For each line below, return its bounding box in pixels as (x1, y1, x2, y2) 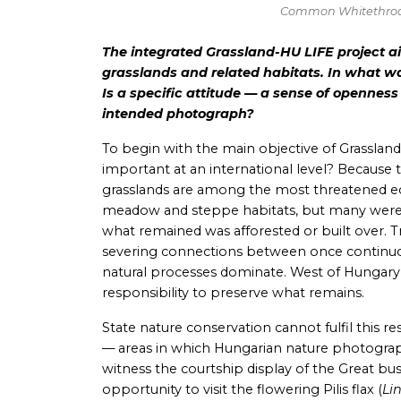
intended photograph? (102, 106, 253, 123)
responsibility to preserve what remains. (102, 285, 364, 302)
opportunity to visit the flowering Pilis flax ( (102, 381, 382, 398)
